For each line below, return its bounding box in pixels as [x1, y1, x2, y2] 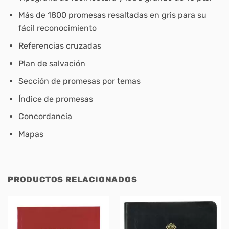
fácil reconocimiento [18, 23, 97, 33]
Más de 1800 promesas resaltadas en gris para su [18, 10, 207, 20]
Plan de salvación [18, 58, 85, 68]
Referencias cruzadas [18, 41, 101, 51]
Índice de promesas [18, 94, 93, 104]
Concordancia [18, 111, 72, 122]
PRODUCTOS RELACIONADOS [8, 174, 138, 185]
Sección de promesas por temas [18, 76, 141, 86]
